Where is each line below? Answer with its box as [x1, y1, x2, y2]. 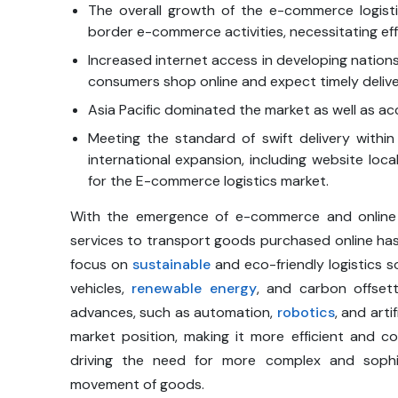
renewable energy [131, 279, 257, 298]
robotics [276, 303, 335, 322]
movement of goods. [69, 375, 204, 394]
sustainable [131, 255, 211, 275]
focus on [69, 255, 132, 275]
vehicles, [69, 279, 132, 298]
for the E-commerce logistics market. [87, 171, 332, 191]
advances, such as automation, [69, 303, 277, 322]
